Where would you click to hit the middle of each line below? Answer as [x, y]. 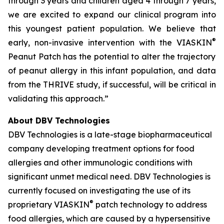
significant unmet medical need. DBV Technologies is [109, 176]
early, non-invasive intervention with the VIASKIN [110, 42]
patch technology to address [150, 204]
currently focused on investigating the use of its [99, 190]
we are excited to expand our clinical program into [112, 14]
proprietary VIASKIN [49, 204]
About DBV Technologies [59, 120]
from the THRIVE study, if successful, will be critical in [112, 84]
